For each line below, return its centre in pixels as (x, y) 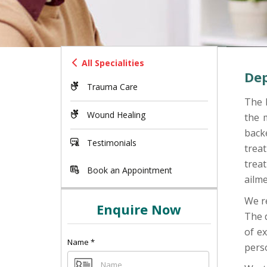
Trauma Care (111, 87)
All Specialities (113, 63)
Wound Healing (115, 115)
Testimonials (111, 143)
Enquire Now (139, 209)
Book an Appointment (128, 170)
